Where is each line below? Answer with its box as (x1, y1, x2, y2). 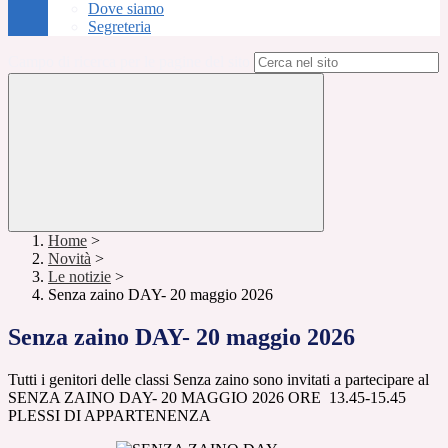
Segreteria (88, 18, 151, 36)
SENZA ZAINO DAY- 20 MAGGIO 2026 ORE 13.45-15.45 (8, 389, 406, 407)
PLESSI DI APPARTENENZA (8, 407, 211, 425)
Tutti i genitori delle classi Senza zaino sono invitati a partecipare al (8, 371, 429, 389)
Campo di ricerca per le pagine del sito (8, 53, 250, 71)
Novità (48, 250, 91, 268)
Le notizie (48, 268, 111, 286)
